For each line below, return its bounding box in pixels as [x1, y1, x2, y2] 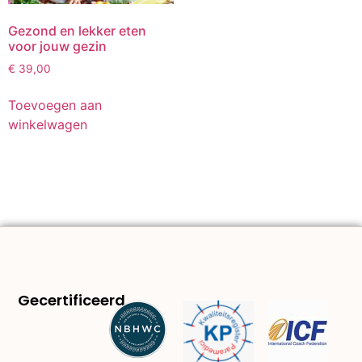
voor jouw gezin [8, 38, 107, 55]
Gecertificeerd [18, 290, 126, 311]
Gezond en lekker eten [8, 23, 146, 40]
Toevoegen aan [8, 96, 102, 113]
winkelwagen [8, 116, 87, 133]
